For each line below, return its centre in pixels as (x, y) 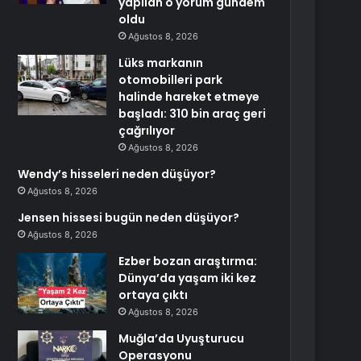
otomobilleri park (171, 80)
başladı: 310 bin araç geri (193, 114)
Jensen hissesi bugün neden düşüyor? (129, 218)
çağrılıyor (147, 131)
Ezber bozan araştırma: (188, 261)
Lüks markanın (161, 63)
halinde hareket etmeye (189, 97)
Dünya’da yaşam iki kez (188, 278)
